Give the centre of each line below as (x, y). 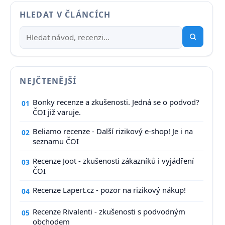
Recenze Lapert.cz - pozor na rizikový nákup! (109, 190)
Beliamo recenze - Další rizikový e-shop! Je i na (113, 131)
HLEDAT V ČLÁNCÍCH (65, 14)
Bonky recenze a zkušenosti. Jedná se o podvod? (116, 102)
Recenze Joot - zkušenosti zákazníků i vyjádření (114, 160)
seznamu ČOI (56, 141)
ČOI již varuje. (57, 112)
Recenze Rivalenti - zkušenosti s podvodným (109, 212)
